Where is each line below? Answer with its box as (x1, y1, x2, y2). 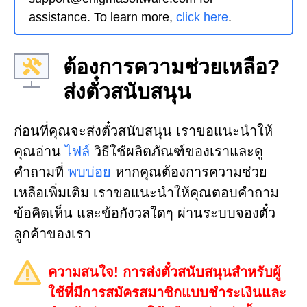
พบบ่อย (68, 164, 111, 180)
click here (176, 10, 228, 25)
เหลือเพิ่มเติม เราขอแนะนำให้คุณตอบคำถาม (14, 185, 279, 201)
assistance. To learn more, (29, 10, 176, 25)
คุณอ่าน (14, 144, 65, 160)
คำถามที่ (14, 164, 68, 180)
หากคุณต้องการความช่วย (111, 164, 267, 180)
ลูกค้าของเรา (14, 226, 91, 242)
